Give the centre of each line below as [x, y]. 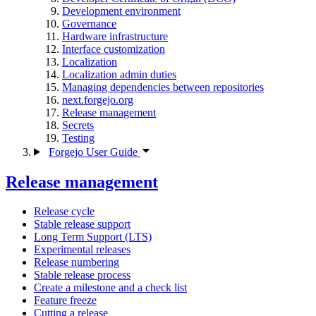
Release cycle [64, 212]
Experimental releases [82, 250]
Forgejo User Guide [94, 152]
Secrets [78, 125]
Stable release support [82, 224]
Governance [89, 23]
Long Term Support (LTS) [93, 237]
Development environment [121, 11]
